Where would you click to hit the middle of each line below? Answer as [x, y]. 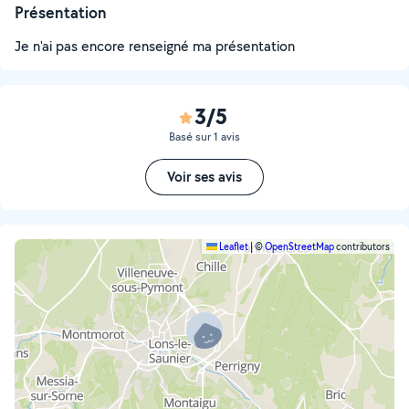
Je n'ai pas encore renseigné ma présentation [155, 46]
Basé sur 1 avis [204, 136]
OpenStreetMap [299, 246]
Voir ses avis [204, 177]
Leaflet [233, 246]
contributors [362, 246]
